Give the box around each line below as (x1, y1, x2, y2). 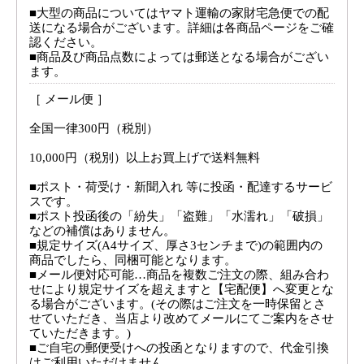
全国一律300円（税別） (29, 121, 159, 135)
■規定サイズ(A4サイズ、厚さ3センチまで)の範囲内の (29, 238, 323, 252)
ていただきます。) (29, 326, 132, 340)
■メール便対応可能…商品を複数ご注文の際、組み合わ (29, 267, 330, 281)
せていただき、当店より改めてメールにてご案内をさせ (29, 311, 335, 325)
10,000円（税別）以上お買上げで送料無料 (29, 150, 261, 164)
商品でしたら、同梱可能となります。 (29, 253, 237, 266)
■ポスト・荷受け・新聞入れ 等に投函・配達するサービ (29, 180, 333, 193)
